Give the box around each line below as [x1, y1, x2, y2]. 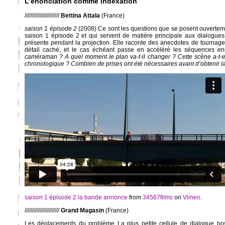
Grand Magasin [61, 207, 104, 214]
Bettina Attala [61, 12, 100, 20]
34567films [143, 194, 173, 201]
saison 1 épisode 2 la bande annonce [25, 194, 128, 201]
